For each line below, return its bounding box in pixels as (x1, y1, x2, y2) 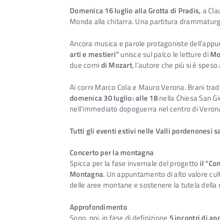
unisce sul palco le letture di (119, 49, 210, 60)
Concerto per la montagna (70, 147, 156, 159)
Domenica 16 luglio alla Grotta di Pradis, (70, 5, 201, 17)
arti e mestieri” (70, 49, 119, 60)
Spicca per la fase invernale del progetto (70, 158, 200, 169)
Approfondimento (70, 201, 129, 213)
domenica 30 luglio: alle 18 (70, 92, 158, 104)
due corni (70, 59, 101, 71)
